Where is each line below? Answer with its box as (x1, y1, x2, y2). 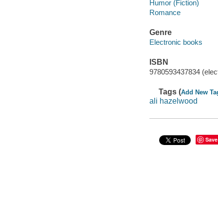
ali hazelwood (149, 97, 198, 106)
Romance (149, 8, 181, 17)
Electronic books (149, 37, 202, 46)
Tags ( (159, 87, 182, 96)
